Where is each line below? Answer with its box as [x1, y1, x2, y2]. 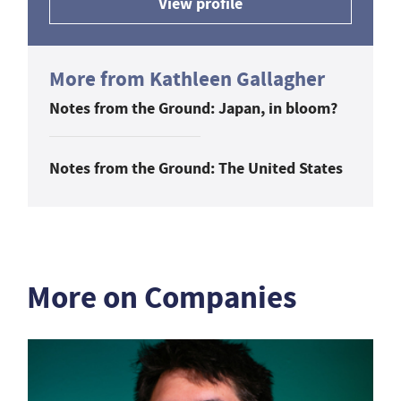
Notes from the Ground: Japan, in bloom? [49, 97, 337, 119]
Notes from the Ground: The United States [49, 157, 343, 179]
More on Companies [27, 276, 297, 319]
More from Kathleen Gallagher [49, 64, 325, 93]
